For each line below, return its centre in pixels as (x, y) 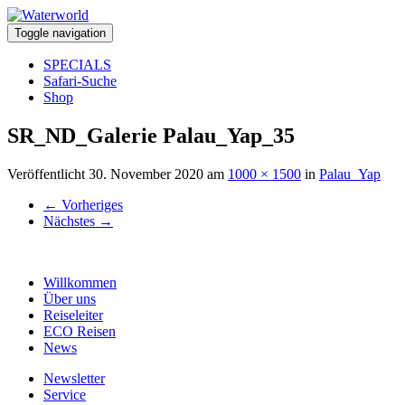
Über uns (70, 298)
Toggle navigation (60, 33)
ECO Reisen (80, 331)
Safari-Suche (80, 81)
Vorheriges (90, 204)
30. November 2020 (146, 174)
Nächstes (71, 221)
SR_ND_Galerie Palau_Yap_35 (151, 135)
